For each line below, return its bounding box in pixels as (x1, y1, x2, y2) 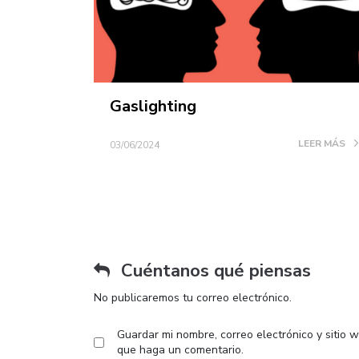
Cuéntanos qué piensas (116, 259, 311, 284)
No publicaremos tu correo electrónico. (94, 290, 292, 306)
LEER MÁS (297, 137, 348, 151)
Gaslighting (110, 95, 196, 118)
